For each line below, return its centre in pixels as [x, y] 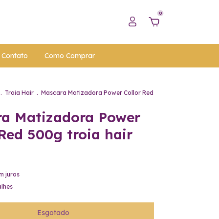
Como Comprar [69, 55]
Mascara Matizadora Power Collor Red [97, 92]
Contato [14, 55]
